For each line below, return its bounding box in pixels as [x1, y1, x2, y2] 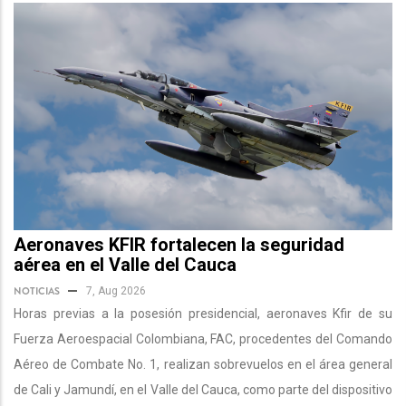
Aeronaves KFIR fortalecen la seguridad [14, 233, 344, 256]
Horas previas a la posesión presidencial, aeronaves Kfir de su [14, 305, 392, 321]
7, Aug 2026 [86, 284, 146, 297]
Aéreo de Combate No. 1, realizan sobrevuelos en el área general [14, 356, 392, 372]
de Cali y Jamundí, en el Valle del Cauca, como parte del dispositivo [14, 382, 392, 397]
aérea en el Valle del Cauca [14, 253, 237, 275]
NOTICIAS [14, 283, 60, 298]
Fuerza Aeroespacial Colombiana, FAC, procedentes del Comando [14, 331, 392, 346]
